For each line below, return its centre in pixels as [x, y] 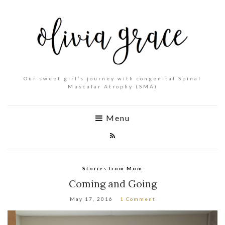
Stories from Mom [113, 168]
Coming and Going [113, 183]
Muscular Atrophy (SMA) [113, 86]
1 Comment [138, 199]
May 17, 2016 [91, 199]
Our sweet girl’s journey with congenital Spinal [113, 78]
